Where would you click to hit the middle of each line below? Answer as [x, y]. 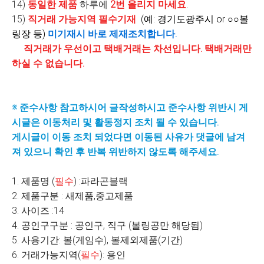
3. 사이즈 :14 [38, 211]
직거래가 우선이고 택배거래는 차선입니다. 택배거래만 [132, 49]
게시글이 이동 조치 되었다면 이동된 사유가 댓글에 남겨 [128, 137]
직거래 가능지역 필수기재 [84, 19]
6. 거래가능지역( [46, 255]
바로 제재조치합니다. [132, 34]
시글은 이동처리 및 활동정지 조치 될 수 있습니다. [115, 122]
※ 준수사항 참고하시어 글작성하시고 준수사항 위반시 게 [130, 108]
